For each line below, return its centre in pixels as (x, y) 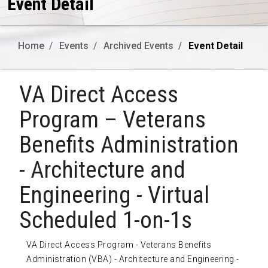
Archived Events (138, 46)
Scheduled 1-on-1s (106, 220)
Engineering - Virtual (114, 195)
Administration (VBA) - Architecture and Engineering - (133, 259)
